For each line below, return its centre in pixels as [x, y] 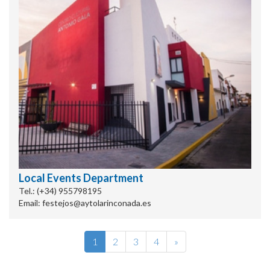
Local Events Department [81, 178]
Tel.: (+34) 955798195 [60, 191]
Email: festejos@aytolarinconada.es [85, 203]
